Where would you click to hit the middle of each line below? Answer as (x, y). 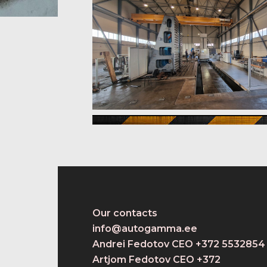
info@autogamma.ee (145, 229)
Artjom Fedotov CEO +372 (156, 260)
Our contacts (125, 213)
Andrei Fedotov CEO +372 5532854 (178, 244)
